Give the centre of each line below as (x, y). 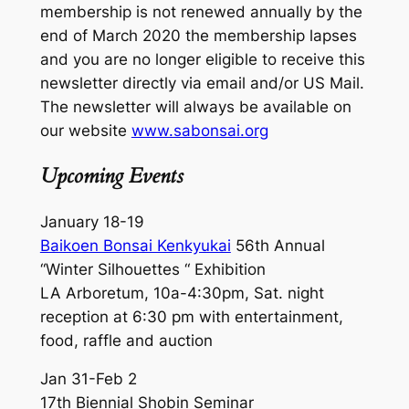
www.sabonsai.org (199, 131)
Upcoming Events (111, 176)
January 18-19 (92, 221)
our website (85, 131)
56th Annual (278, 245)
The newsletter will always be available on (195, 107)
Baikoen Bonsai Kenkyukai (135, 245)
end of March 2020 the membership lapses (198, 36)
